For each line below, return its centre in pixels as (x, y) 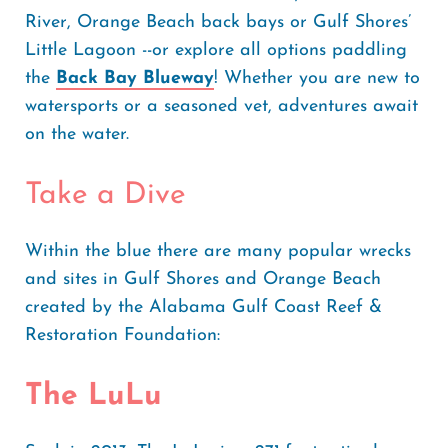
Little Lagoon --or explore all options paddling (216, 50)
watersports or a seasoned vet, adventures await (221, 106)
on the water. (86, 134)
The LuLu (98, 396)
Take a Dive (110, 195)
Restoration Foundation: (125, 335)
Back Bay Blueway (135, 78)
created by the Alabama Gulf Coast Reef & (203, 307)
